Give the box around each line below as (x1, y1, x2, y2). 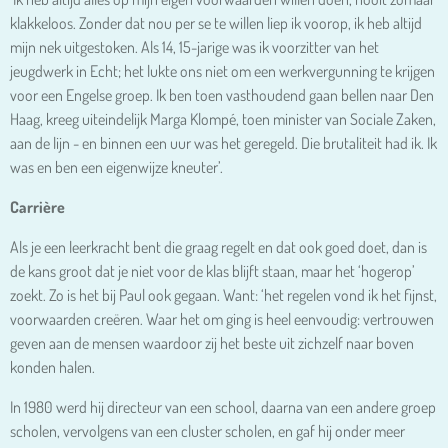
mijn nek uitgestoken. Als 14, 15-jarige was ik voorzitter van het (10, 36, 379, 57)
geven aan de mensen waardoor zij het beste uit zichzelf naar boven (10, 332, 414, 353)
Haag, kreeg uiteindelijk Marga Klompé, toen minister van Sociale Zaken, (10, 108, 436, 129)
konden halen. (10, 356, 299, 377)
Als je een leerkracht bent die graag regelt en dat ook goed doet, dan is (10, 236, 427, 257)
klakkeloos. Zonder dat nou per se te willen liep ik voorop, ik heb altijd (10, 12, 422, 33)
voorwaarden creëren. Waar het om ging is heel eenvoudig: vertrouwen (10, 308, 434, 329)
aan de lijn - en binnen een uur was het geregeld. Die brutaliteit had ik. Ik (10, 132, 437, 153)
